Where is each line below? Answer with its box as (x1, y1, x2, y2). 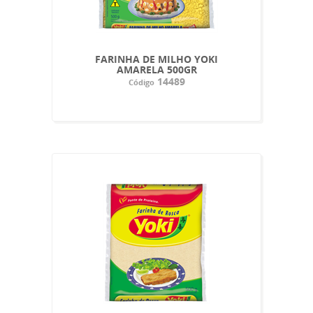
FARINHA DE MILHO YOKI (95, 52, 218, 66)
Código (128, 76, 154, 87)
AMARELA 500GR (116, 62, 197, 76)
